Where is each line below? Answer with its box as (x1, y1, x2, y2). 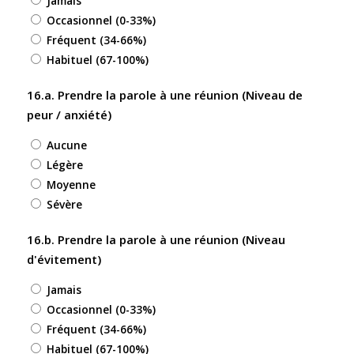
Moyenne (46, 176, 96, 192)
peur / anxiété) (26, 107, 111, 123)
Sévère (46, 196, 82, 212)
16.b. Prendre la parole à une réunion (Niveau (26, 231, 285, 247)
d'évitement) (26, 250, 101, 267)
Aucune (46, 137, 87, 153)
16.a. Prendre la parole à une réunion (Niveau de (26, 87, 303, 104)
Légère (46, 156, 83, 172)
